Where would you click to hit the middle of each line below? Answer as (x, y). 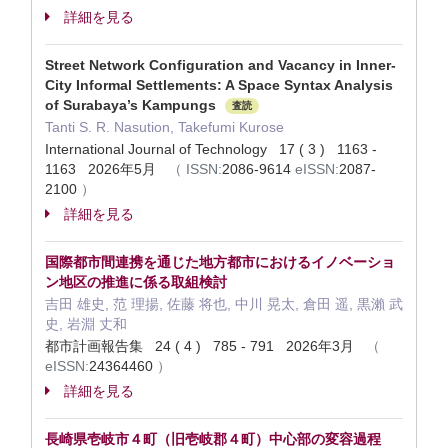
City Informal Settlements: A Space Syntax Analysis (219, 85)
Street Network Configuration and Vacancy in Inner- (220, 65)
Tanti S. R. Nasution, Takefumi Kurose (164, 127)
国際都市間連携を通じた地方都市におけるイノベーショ (220, 262)
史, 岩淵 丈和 (86, 324)
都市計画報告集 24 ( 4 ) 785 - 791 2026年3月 (205, 346)
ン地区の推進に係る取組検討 (136, 282)
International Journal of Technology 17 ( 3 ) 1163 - (211, 149)
